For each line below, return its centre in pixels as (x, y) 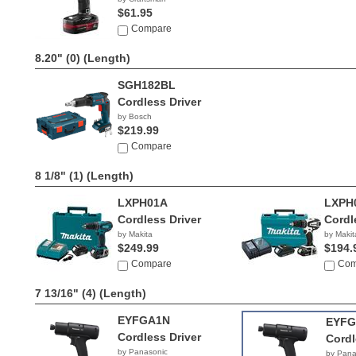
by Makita (135, 234)
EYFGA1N (144, 320)
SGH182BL (147, 85)
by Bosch (135, 116)
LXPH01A (142, 203)
